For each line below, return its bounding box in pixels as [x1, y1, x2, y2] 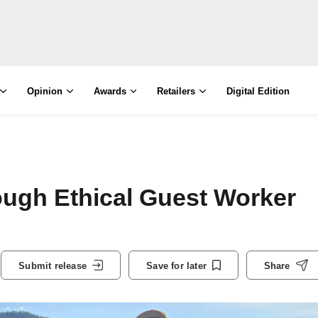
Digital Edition [226, 86, 290, 97]
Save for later [146, 260, 207, 271]
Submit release [18, 260, 87, 271]
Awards [93, 86, 126, 97]
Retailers [157, 86, 196, 97]
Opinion [26, 86, 62, 97]
